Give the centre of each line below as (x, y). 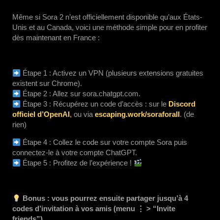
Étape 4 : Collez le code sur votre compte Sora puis (104, 142)
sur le (159, 104)
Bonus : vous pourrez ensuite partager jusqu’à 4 (106, 198)
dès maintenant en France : (56, 38)
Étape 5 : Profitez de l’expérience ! (77, 163)
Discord (182, 104)
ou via (84, 114)
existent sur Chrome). (47, 83)
